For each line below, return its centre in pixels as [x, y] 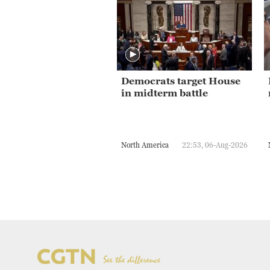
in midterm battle [165, 93]
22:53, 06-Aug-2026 [215, 145]
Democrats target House [181, 81]
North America [145, 145]
